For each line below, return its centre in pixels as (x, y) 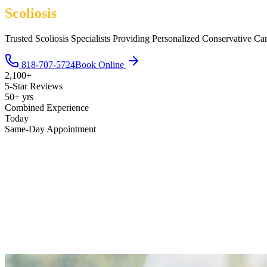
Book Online (101, 64)
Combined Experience (47, 107)
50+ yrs (19, 97)
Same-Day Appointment (50, 129)
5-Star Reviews (34, 86)
